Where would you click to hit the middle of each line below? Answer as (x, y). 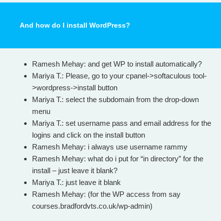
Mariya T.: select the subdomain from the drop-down (115, 99)
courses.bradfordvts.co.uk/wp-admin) (92, 206)
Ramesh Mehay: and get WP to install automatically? (117, 64)
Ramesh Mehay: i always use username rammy (110, 147)
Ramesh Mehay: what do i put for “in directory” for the (118, 158)
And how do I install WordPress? (75, 25)
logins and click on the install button (89, 135)
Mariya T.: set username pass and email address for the (122, 123)
